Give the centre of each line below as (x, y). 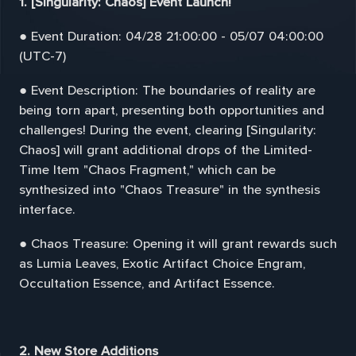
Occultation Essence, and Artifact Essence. (147, 283)
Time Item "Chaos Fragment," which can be (147, 170)
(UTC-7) (42, 56)
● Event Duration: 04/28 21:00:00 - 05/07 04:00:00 (171, 36)
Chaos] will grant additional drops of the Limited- (165, 150)
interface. (47, 209)
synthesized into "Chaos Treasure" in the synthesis (169, 190)
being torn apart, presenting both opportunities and (171, 110)
